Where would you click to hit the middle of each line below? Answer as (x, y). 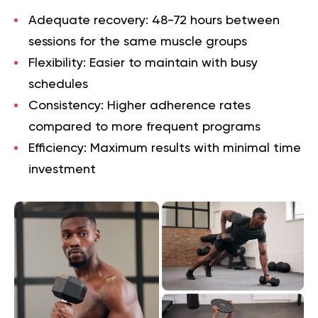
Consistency (65, 106)
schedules (58, 85)
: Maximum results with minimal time (192, 149)
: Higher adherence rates (176, 106)
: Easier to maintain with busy (170, 64)
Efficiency (56, 149)
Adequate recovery (87, 21)
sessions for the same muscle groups (138, 42)
